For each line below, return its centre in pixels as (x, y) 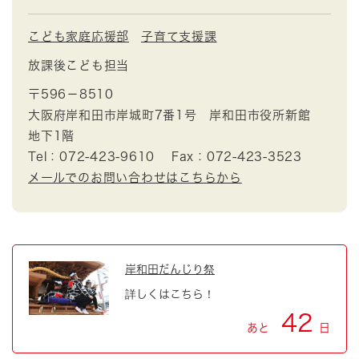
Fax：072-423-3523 (236, 157)
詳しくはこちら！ (170, 294)
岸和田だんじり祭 (170, 269)
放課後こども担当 (79, 65)
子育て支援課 (179, 36)
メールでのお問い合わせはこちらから (135, 177)
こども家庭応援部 (79, 36)
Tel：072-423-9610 (91, 157)
